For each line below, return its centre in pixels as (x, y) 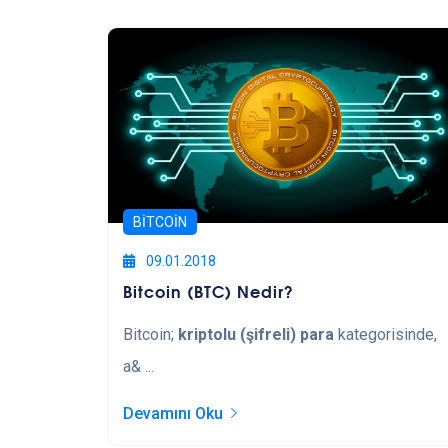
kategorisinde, (385, 334)
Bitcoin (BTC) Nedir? (208, 290)
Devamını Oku (173, 413)
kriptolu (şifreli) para (256, 334)
